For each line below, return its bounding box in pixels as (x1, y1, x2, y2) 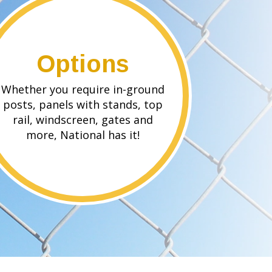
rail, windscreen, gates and (12, 112, 153, 127)
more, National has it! (25, 127, 140, 143)
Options (36, 50, 129, 78)
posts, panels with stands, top (2, 97, 163, 112)
